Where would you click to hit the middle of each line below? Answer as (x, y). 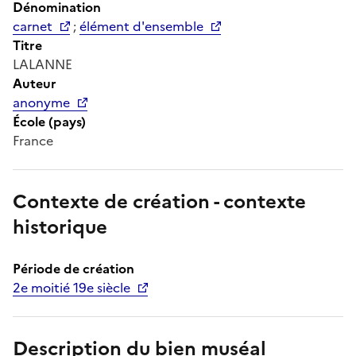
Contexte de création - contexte (159, 201)
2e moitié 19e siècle (72, 287)
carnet (33, 26)
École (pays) (49, 121)
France (33, 140)
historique (60, 227)
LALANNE (43, 64)
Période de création (74, 268)
